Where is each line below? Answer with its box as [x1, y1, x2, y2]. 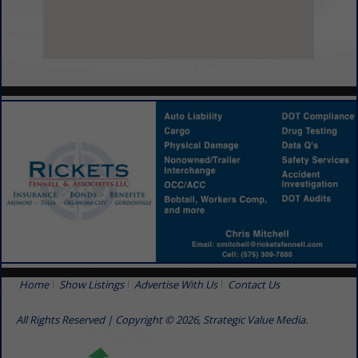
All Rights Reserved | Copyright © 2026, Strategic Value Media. [15, 312, 308, 327]
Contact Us [228, 276, 280, 292]
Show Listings [59, 276, 124, 292]
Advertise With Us [134, 276, 217, 292]
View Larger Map [138, 62, 220, 77]
